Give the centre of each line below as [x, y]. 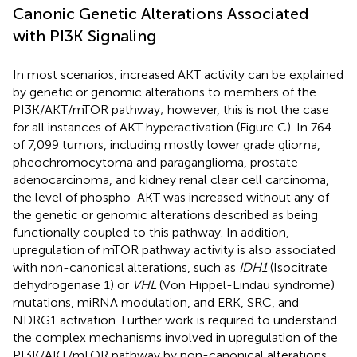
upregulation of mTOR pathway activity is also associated [174, 249]
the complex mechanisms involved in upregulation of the [175, 337]
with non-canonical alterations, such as [126, 267]
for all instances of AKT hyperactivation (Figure [145, 127]
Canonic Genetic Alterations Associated [161, 13]
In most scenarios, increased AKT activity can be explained [178, 74]
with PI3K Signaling [85, 35]
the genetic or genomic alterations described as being [165, 214]
